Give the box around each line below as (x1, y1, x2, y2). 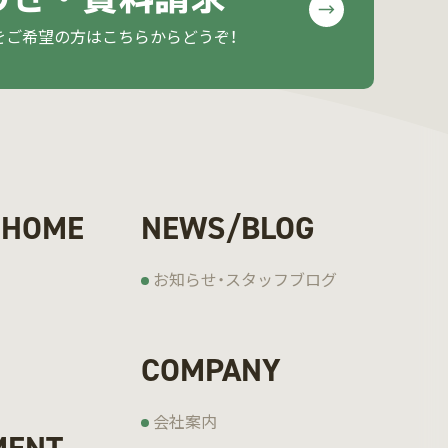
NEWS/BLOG (140, 207, 315, 250)
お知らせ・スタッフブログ (152, 267, 337, 292)
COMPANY (140, 349, 281, 392)
